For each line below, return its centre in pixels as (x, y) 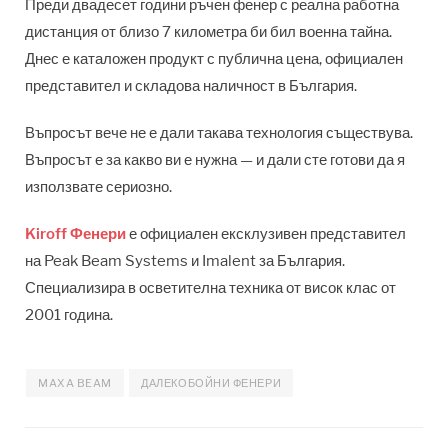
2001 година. (69, 314)
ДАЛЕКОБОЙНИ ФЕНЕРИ (211, 382)
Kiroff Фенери (75, 233)
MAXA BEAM (75, 382)
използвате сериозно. (98, 186)
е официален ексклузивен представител (266, 233)
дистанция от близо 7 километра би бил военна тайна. (208, 31)
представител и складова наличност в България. (191, 85)
